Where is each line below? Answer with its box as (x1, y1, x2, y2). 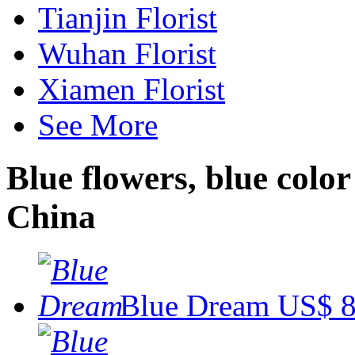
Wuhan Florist (38, 36, 216, 71)
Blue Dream (120, 288, 269, 323)
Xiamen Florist (38, 72, 225, 107)
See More (38, 108, 158, 143)
